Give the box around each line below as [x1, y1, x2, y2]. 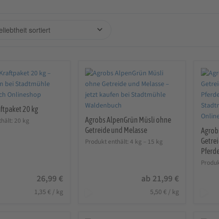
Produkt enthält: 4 [85, 137, 135, 147]
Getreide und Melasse [85, 125, 148, 134]
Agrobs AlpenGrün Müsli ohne [85, 115, 172, 124]
